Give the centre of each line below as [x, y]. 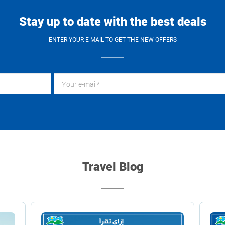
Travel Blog [113, 166]
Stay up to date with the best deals [113, 21]
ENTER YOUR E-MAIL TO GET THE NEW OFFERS [113, 40]
